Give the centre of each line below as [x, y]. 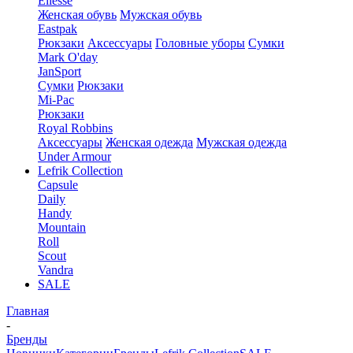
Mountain [62, 227]
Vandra [56, 270]
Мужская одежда [242, 142]
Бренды [27, 339]
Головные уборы [200, 43]
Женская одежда [149, 142]
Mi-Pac [56, 100]
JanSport [59, 71]
